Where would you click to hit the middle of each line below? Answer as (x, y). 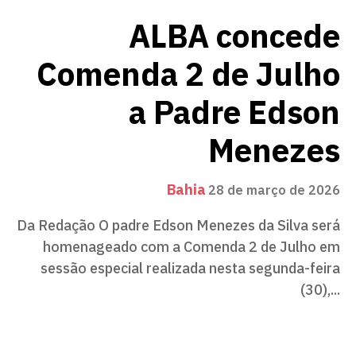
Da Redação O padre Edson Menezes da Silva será (178, 225)
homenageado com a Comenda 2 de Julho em (192, 246)
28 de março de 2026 (274, 190)
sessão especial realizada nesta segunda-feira (190, 268)
